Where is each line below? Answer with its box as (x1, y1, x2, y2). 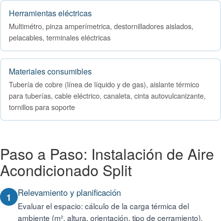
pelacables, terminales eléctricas (8, 32, 110, 42)
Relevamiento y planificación (18, 186, 121, 198)
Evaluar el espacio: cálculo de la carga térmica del (18, 200, 189, 211)
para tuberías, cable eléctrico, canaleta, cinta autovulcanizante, (8, 90, 206, 101)
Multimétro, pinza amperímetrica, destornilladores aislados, (8, 20, 193, 31)
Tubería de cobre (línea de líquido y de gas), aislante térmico (8, 78, 199, 89)
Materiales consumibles (8, 65, 92, 77)
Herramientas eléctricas (8, 7, 92, 19)
